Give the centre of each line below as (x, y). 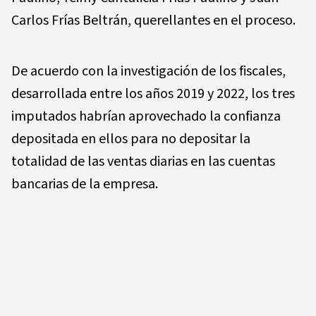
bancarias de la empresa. (85, 184)
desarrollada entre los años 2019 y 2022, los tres (153, 93)
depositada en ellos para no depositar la (131, 139)
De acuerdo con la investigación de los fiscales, (148, 71)
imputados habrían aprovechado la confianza (146, 116)
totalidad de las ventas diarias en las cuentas (143, 161)
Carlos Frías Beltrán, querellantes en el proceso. (153, 20)
